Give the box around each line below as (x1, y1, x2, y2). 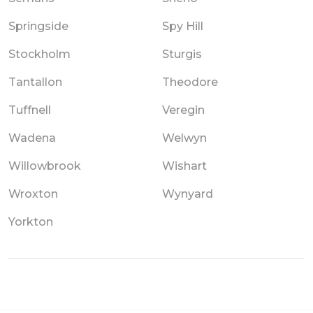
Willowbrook (8, 159, 81, 173)
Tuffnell (8, 103, 51, 117)
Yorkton (8, 214, 53, 228)
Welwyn (162, 131, 207, 145)
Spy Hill (162, 19, 203, 33)
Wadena (8, 131, 56, 145)
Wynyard (162, 187, 213, 201)
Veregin (162, 103, 205, 117)
